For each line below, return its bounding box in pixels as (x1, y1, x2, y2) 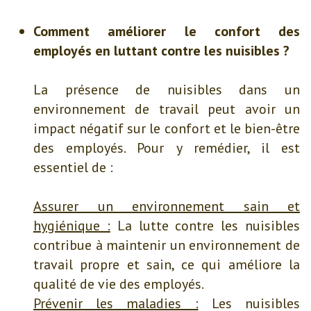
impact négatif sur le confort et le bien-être (33, 119, 300, 138)
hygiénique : (33, 217, 110, 235)
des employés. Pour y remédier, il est (33, 139, 300, 158)
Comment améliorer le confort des (33, 22, 300, 41)
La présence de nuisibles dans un (33, 81, 300, 99)
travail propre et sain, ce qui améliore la (33, 255, 300, 274)
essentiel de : (33, 158, 113, 177)
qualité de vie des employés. (33, 275, 204, 294)
